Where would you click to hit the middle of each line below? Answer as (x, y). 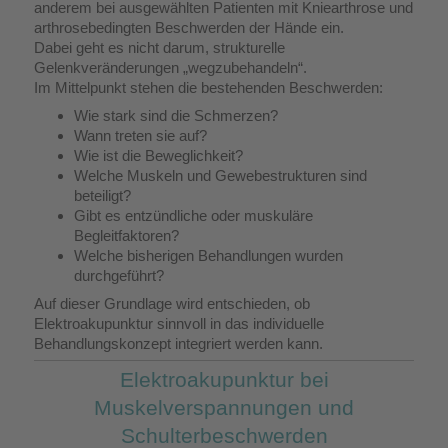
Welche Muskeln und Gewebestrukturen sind (220, 175)
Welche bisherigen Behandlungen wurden (208, 255)
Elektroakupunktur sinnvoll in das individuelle (179, 323)
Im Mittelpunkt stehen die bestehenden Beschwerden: (208, 88)
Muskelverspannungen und (224, 407)
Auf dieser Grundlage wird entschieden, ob (172, 303)
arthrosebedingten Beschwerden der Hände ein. (189, 28)
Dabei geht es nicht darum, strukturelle (159, 48)
